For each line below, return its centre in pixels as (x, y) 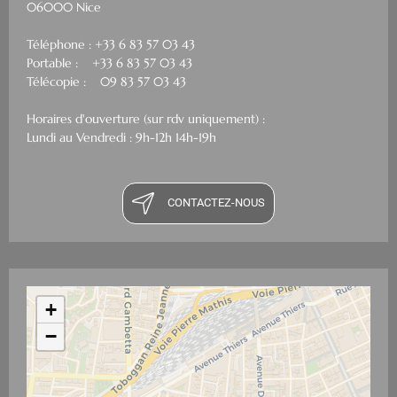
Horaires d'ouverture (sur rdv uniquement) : (146, 119)
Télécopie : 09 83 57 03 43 (106, 82)
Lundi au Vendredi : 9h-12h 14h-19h (121, 137)
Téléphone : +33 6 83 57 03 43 (111, 44)
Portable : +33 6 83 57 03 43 (109, 63)
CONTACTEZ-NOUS (216, 202)
